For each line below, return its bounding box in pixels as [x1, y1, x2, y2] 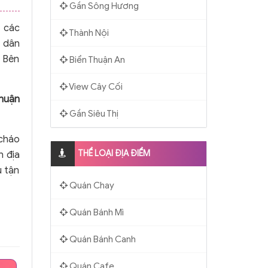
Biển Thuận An [67, 54, 125, 65]
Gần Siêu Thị [67, 108, 118, 119]
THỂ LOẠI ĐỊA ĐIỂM [77, 148, 150, 159]
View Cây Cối [67, 81, 123, 92]
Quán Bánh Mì [67, 206, 124, 218]
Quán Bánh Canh [67, 233, 136, 245]
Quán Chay [67, 179, 114, 191]
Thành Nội [67, 27, 109, 38]
